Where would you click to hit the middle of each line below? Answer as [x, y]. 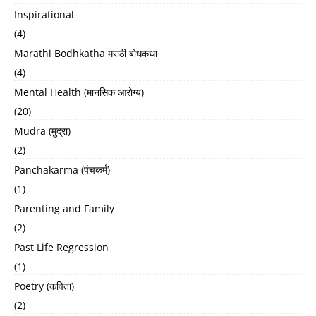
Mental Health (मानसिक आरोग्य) [79, 92]
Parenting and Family [64, 208]
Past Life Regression [61, 247]
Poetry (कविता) [44, 286]
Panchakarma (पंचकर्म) [62, 169]
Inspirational [44, 14]
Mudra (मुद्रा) [42, 130]
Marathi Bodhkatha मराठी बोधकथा [86, 53]
